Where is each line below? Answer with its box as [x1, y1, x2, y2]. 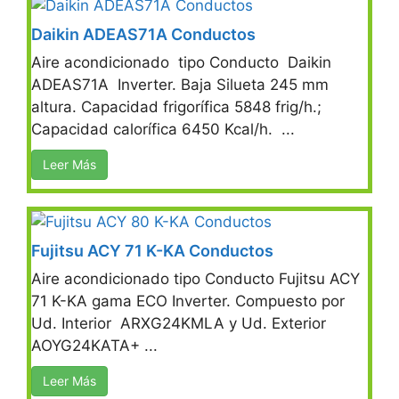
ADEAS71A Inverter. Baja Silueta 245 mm [31, 75, 329, 94]
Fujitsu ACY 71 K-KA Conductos [31, 240, 273, 260]
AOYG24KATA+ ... [31, 336, 158, 354]
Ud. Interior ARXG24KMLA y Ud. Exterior [31, 313, 330, 332]
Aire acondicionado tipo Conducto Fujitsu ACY [31, 269, 360, 288]
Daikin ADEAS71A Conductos [31, 24, 256, 44]
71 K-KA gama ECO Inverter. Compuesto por [31, 291, 345, 310]
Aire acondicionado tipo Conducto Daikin [31, 53, 331, 71]
